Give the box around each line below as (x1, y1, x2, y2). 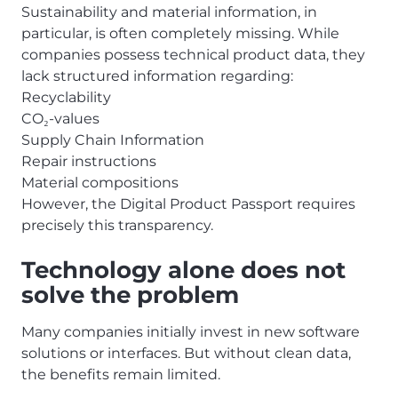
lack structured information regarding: (21, 68, 293, 85)
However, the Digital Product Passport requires (21, 195, 355, 213)
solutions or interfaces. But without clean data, (21, 345, 351, 362)
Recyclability (21, 89, 111, 107)
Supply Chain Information (21, 131, 204, 149)
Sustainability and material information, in (21, 4, 317, 21)
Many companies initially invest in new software (21, 323, 360, 341)
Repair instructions (21, 153, 156, 171)
